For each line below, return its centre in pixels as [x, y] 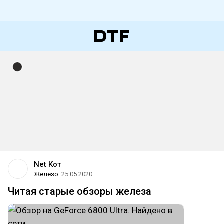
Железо [46, 174]
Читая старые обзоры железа [80, 191]
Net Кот [48, 164]
